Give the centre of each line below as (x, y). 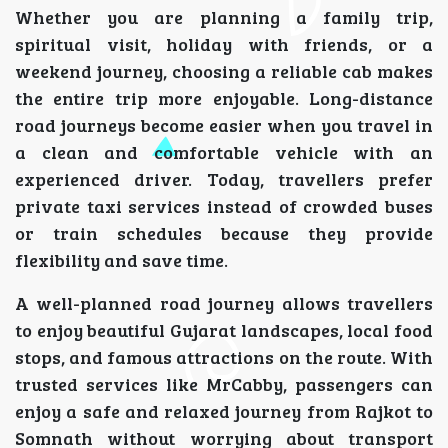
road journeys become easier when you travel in (224, 125)
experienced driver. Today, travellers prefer (224, 179)
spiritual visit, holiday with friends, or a (224, 44)
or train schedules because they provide (224, 233)
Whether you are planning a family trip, (224, 17)
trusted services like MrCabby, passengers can (224, 384)
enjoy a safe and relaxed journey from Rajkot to (224, 411)
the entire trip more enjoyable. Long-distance (224, 98)
